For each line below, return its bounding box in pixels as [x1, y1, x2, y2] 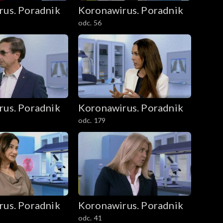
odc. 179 [78, 116, 106, 125]
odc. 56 [78, 18, 102, 27]
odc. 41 [78, 213, 102, 222]
